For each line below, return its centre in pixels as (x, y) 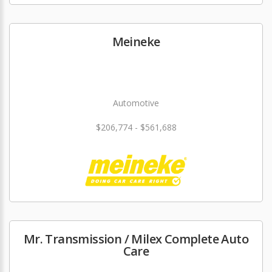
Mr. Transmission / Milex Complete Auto (136, 239)
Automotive (136, 103)
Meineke (136, 41)
